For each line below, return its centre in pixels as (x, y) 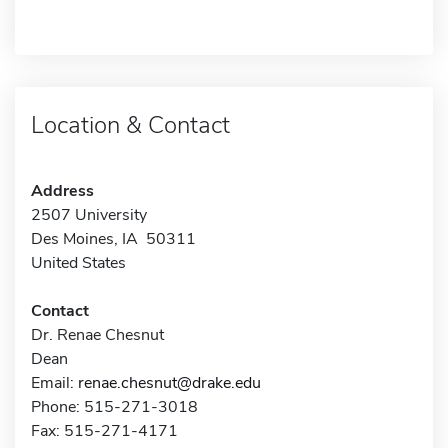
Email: (54, 382)
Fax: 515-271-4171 (104, 430)
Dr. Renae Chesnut (97, 334)
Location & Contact (130, 124)
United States (78, 262)
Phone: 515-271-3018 (114, 406)
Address (62, 190)
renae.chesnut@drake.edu (169, 382)
